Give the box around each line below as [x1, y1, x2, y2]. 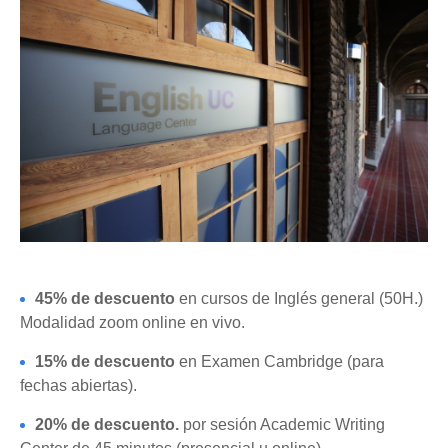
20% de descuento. [35, 416, 179, 433]
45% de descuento [35, 290, 179, 307]
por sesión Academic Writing [179, 416, 385, 433]
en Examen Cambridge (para [175, 353, 384, 370]
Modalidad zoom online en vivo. [20, 314, 245, 331]
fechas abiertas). [20, 377, 141, 394]
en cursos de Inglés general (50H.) [179, 290, 423, 307]
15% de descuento [35, 353, 175, 370]
